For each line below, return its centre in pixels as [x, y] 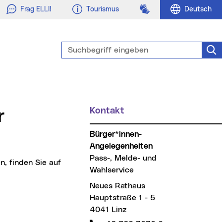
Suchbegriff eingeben [101, 47]
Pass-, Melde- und [123, 158]
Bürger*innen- [92, 134]
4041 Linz [108, 210]
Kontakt [110, 111]
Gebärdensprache [177, 9]
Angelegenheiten [121, 146]
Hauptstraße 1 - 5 [122, 198]
